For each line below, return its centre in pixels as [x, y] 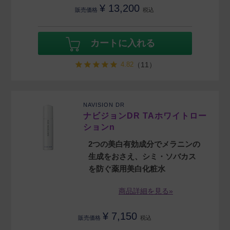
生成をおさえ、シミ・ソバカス [142, 157]
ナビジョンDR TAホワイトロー [145, 116]
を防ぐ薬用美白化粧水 [127, 169]
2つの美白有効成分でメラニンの [145, 144]
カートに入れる [123, 43]
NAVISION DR [104, 105]
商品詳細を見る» [146, 191]
